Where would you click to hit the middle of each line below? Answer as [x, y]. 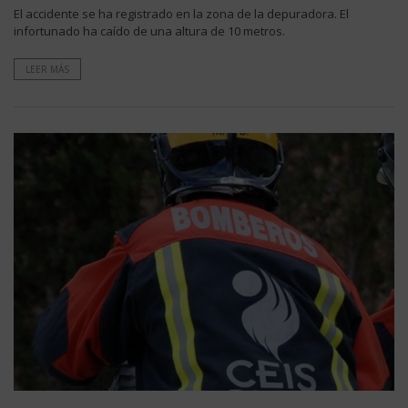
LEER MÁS [47, 69]
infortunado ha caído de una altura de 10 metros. [149, 31]
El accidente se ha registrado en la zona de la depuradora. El [181, 13]
